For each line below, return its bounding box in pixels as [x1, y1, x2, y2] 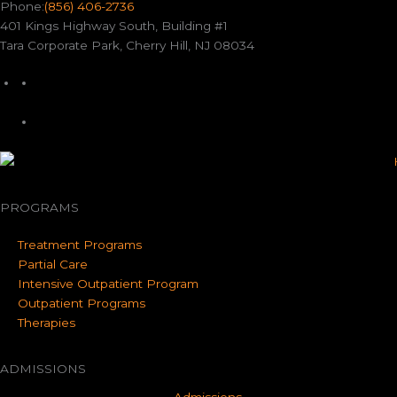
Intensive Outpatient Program [18, 276, 198, 292]
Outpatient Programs [18, 296, 145, 311]
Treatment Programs [18, 237, 142, 253]
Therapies [18, 315, 75, 331]
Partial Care [18, 257, 88, 272]
